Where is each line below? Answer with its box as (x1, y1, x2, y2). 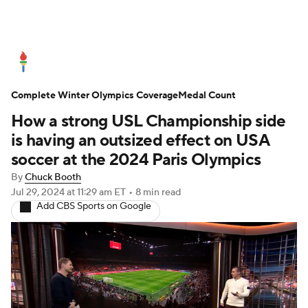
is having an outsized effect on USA (11, 130, 269, 151)
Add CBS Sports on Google (36, 200, 151, 212)
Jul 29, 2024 (11, 186, 67, 199)
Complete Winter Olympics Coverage (11, 89, 178, 102)
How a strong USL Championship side (11, 111, 286, 132)
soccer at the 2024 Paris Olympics (11, 149, 261, 170)
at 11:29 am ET (67, 186, 126, 199)
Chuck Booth (25, 171, 81, 184)
